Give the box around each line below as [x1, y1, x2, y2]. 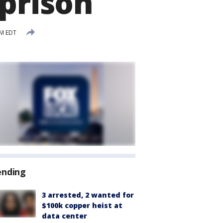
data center [42, 211, 87, 221]
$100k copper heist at [42, 201, 122, 210]
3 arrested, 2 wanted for [42, 190, 134, 200]
